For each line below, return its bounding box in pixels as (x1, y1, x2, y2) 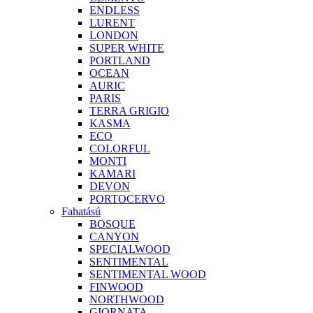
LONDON (89, 29, 138, 42)
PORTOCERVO (89, 193, 165, 205)
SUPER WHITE (89, 42, 164, 54)
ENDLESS (89, 4, 140, 17)
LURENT (89, 17, 135, 29)
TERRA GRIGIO (89, 105, 169, 117)
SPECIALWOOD (89, 243, 170, 256)
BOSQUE (89, 218, 136, 231)
